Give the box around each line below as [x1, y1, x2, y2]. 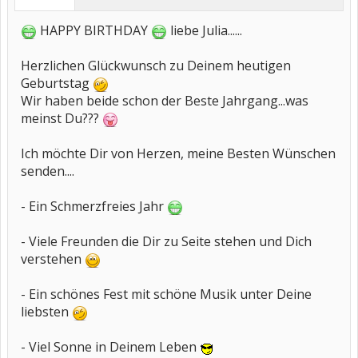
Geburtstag [21, 74, 93, 92]
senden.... [21, 162, 74, 180]
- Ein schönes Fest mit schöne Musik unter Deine [21, 285, 312, 303]
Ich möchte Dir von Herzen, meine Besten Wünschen [21, 145, 336, 162]
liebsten [21, 303, 72, 320]
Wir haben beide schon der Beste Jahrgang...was [21, 92, 308, 109]
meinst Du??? [21, 109, 102, 127]
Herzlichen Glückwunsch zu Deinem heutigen [21, 57, 291, 74]
